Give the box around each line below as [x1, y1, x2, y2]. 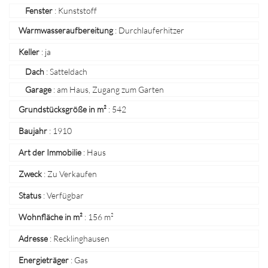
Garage [25, 84, 51, 95]
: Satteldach [44, 66, 87, 77]
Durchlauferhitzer [118, 25, 184, 35]
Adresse [19, 233, 48, 243]
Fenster [25, 5, 53, 16]
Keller [19, 47, 39, 57]
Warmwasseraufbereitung [19, 25, 113, 35]
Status [19, 190, 41, 200]
